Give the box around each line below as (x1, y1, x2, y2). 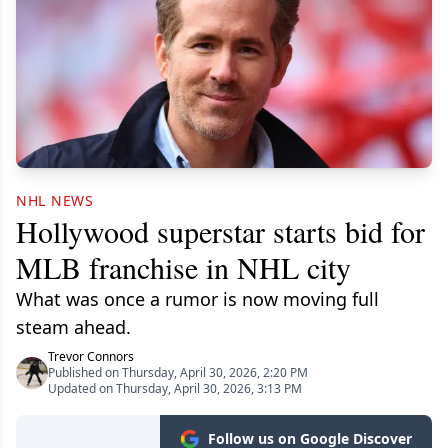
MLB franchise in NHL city (16, 247, 351, 287)
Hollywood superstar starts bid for (16, 211, 425, 251)
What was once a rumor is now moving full (16, 287, 379, 311)
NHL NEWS (16, 191, 94, 210)
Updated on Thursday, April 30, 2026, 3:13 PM (48, 380, 302, 397)
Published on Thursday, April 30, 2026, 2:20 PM (48, 364, 308, 381)
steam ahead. (16, 315, 131, 339)
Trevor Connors (48, 348, 134, 365)
